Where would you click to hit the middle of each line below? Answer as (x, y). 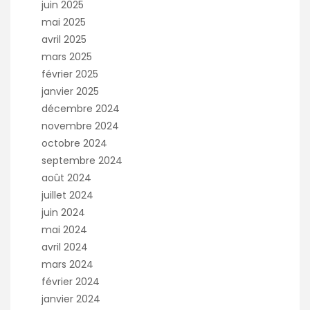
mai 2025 (64, 22)
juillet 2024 (67, 195)
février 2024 (71, 282)
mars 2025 (67, 57)
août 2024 (66, 178)
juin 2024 (63, 213)
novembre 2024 (80, 126)
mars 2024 (67, 265)
